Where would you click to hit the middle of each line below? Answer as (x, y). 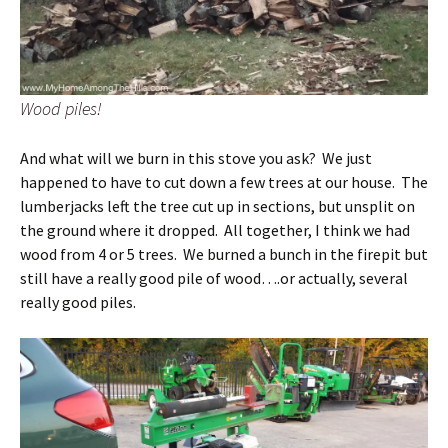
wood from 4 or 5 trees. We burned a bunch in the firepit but (224, 254)
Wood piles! (61, 109)
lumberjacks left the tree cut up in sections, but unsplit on (217, 206)
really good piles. (78, 302)
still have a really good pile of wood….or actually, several (214, 278)
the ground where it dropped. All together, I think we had (215, 230)
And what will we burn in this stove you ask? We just (196, 158)
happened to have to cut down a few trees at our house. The (224, 182)
